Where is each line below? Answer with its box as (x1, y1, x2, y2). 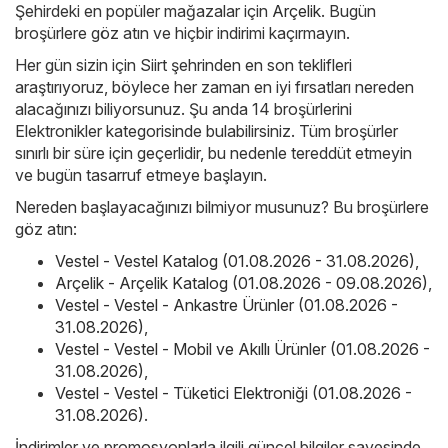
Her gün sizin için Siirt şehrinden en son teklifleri (15, 55, 352, 76)
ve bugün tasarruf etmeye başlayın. (15, 165, 267, 186)
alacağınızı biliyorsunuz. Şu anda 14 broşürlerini (15, 99, 352, 120)
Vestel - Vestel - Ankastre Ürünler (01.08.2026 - (55, 295, 398, 316)
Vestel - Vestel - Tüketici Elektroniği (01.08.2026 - (55, 383, 412, 404)
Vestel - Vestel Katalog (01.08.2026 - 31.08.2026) (55, 251, 415, 272)
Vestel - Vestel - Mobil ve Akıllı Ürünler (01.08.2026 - (55, 339, 430, 360)
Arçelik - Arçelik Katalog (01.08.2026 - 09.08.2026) (55, 273, 428, 294)
